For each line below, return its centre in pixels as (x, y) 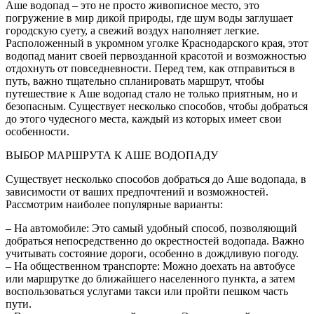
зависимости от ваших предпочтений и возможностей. (137, 191)
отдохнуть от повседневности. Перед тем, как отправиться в (150, 68)
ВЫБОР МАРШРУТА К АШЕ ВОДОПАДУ (112, 155)
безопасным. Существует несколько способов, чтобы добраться (157, 106)
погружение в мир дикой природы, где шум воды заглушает (149, 18)
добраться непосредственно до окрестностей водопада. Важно (155, 240)
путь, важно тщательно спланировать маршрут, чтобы (135, 81)
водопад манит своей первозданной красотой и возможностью (156, 55)
